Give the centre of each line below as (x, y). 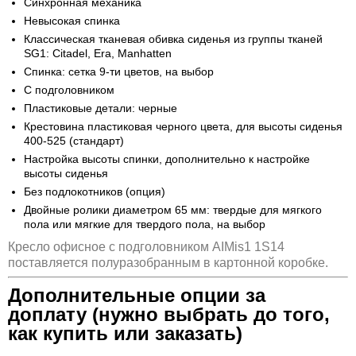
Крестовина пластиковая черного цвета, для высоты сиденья (183, 127)
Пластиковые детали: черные (101, 108)
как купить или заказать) (125, 333)
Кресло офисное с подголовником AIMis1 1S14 (146, 247)
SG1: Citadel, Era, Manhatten (98, 54)
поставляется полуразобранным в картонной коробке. (168, 263)
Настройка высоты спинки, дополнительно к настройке (167, 159)
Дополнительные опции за (137, 295)
